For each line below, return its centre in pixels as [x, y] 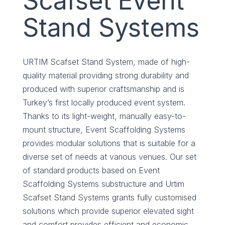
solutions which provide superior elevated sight [108, 211]
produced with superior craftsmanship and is [103, 89]
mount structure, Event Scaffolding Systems [104, 129]
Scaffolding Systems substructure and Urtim [103, 184]
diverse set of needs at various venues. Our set [109, 156]
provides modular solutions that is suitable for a [109, 143]
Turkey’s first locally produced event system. [104, 102]
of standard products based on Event [91, 170]
